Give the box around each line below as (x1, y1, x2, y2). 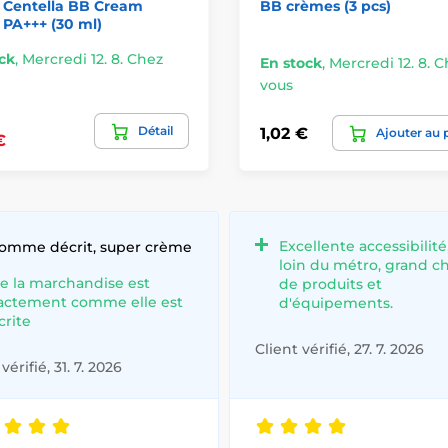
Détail (138, 123, 173, 139)
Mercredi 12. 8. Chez (21, 50, 163, 69)
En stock (260, 54, 322, 73)
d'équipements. (279, 294, 393, 313)
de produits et (279, 275, 382, 294)
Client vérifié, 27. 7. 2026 (255, 340, 424, 359)
